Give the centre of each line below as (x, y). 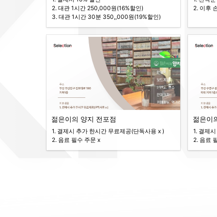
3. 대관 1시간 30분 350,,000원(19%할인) (106, 16)
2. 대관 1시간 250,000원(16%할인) (98, 8)
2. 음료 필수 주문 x (77, 140)
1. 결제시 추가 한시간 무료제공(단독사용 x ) (108, 131)
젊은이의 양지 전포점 (84, 119)
